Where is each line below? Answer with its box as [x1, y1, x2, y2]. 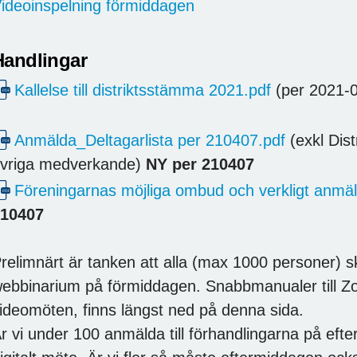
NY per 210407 [146, 155, 254, 174]
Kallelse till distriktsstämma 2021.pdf [14, 81, 271, 100]
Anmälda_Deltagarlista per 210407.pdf [14, 131, 285, 150]
